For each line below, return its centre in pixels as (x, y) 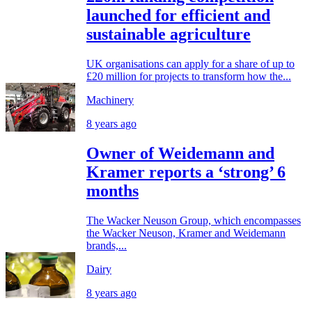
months (112, 190)
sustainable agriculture (169, 34)
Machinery (110, 100)
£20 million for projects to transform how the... (189, 76)
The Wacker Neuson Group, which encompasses (194, 220)
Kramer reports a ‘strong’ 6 (186, 172)
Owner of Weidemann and (180, 153)
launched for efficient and (178, 15)
